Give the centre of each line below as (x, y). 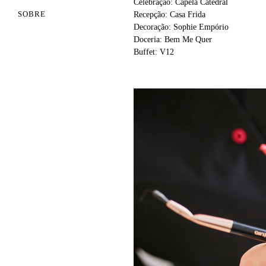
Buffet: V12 (154, 52)
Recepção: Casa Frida (170, 15)
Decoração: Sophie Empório (181, 27)
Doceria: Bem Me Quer (173, 39)
